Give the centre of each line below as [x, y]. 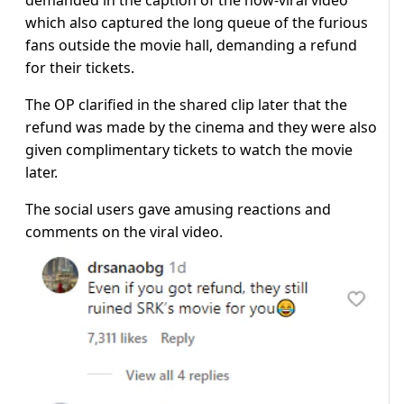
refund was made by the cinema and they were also [201, 128]
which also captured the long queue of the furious [197, 23]
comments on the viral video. [124, 232]
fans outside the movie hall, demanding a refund [191, 46]
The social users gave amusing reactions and [178, 210]
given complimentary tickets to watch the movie [189, 150]
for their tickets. [80, 68]
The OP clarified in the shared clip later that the [186, 105]
